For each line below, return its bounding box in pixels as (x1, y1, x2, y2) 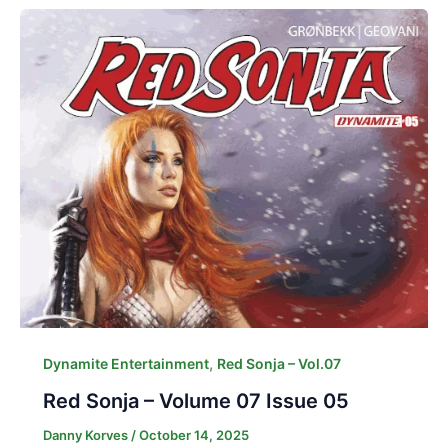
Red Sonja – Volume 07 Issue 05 (42, 388, 349, 413)
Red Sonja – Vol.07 (216, 354, 341, 372)
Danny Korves (42, 426, 131, 443)
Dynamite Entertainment (42, 354, 209, 372)
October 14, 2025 (138, 426, 249, 443)
